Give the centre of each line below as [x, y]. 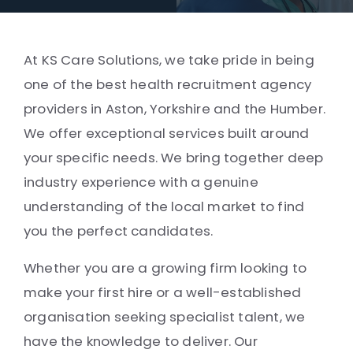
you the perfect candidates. [119, 231]
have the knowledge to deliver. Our [141, 341]
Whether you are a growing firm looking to [165, 268]
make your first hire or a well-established [163, 292]
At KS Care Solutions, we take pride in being [169, 60]
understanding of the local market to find [164, 206]
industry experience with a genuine [141, 182]
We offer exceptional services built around [167, 133]
